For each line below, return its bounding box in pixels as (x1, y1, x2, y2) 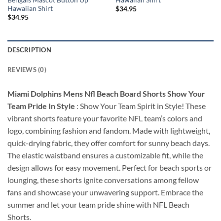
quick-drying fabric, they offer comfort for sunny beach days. (7, 138, 210, 147)
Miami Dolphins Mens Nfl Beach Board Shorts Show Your (7, 88, 205, 98)
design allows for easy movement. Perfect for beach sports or (7, 162, 212, 172)
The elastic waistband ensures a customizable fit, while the (7, 150, 203, 160)
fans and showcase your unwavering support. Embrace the (7, 187, 203, 197)
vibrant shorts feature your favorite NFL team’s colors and (7, 113, 202, 123)
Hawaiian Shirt (7, 4, 53, 12)
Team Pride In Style (7, 101, 75, 110)
